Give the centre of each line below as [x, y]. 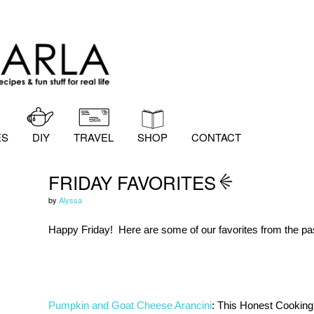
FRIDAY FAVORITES [132, 182]
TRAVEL [94, 137]
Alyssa [70, 200]
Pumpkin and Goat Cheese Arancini [130, 305]
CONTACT [216, 137]
